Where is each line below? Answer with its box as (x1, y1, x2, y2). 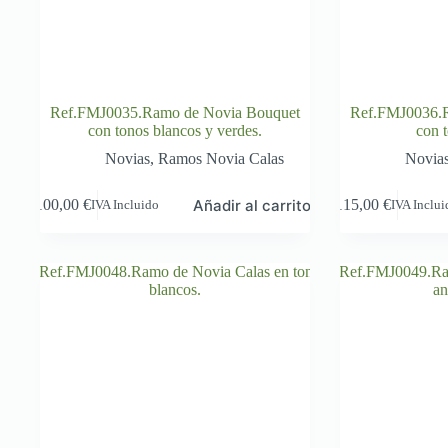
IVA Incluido (91, 197, 160, 212)
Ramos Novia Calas (158, 149, 285, 167)
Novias (105, 149, 151, 167)
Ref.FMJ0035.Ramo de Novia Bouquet (49, 103, 300, 121)
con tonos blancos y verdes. (87, 121, 262, 139)
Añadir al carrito (193, 195, 312, 215)
